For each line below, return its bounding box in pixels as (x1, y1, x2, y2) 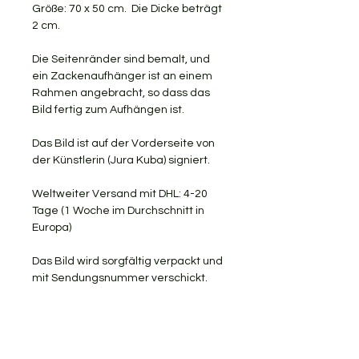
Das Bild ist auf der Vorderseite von (32, 138, 215, 149)
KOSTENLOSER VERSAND (32, 306, 162, 317)
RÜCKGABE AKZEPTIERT (32, 340, 160, 351)
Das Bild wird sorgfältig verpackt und (32, 256, 223, 267)
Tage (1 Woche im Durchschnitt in (32, 205, 204, 216)
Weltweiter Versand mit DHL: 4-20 (32, 188, 208, 200)
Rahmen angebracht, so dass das (32, 87, 210, 99)
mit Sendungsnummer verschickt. (32, 272, 208, 284)
